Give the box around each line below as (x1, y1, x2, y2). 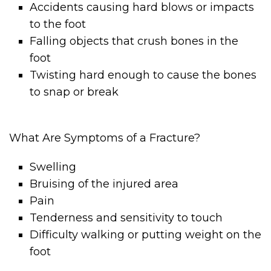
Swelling (30, 160, 77, 174)
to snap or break (30, 85, 119, 99)
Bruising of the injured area (30, 177, 179, 191)
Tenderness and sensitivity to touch (30, 211, 223, 225)
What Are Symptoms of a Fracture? (9, 131, 200, 145)
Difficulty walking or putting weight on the (30, 228, 262, 242)
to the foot (30, 18, 87, 31)
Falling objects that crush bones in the (30, 34, 239, 48)
